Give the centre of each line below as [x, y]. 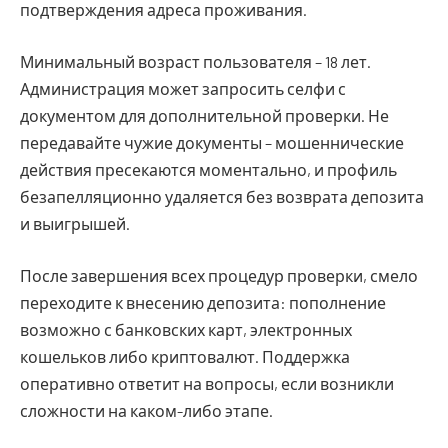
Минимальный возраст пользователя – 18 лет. [195, 62]
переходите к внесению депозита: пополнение [203, 302]
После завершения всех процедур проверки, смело [219, 275]
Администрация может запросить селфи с [183, 89]
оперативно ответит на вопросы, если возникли [207, 383]
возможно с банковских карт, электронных [186, 329]
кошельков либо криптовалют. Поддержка [185, 356]
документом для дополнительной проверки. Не [204, 116]
